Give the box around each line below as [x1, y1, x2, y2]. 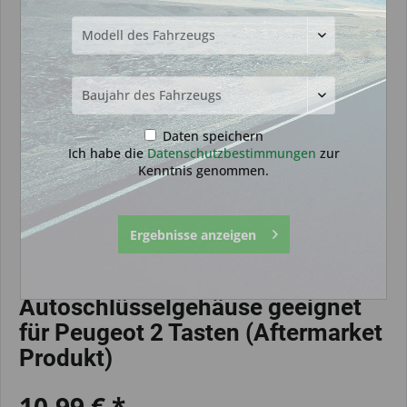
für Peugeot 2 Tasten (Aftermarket [19, 319, 382, 346]
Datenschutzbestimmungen [146, 144, 316, 162]
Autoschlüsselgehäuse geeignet [19, 293, 362, 321]
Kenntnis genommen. [138, 161, 269, 179]
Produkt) [19, 344, 113, 372]
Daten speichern [158, 126, 263, 144]
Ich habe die [67, 144, 147, 162]
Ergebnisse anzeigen [129, 225, 256, 243]
